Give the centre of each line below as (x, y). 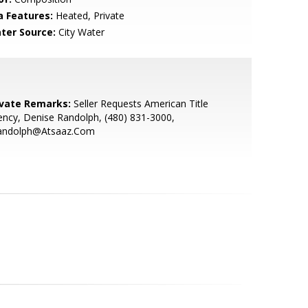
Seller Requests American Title (139, 103)
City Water (80, 32)
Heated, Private (88, 15)
